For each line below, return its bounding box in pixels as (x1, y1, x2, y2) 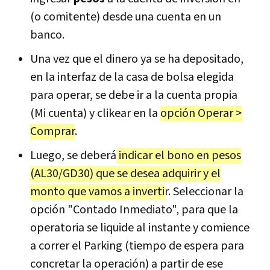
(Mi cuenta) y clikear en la (30, 105, 160, 121)
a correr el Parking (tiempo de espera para (30, 237, 244, 254)
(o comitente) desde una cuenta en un (30, 8, 221, 25)
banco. (30, 27, 64, 43)
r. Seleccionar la (165, 183, 243, 199)
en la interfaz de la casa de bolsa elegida (30, 69, 234, 85)
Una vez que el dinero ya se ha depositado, (30, 51, 243, 67)
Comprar (30, 123, 75, 139)
